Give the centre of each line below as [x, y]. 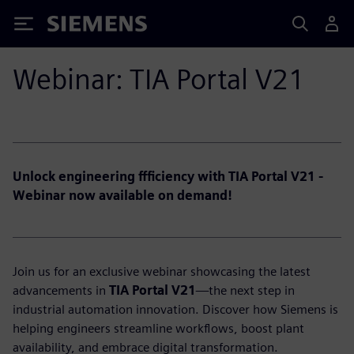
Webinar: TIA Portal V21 [159, 79]
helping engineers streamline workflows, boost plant [158, 328]
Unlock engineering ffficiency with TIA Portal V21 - [168, 177]
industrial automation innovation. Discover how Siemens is [175, 309]
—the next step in [245, 290]
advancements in [61, 290]
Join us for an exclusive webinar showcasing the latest [162, 271]
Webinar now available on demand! [122, 196]
